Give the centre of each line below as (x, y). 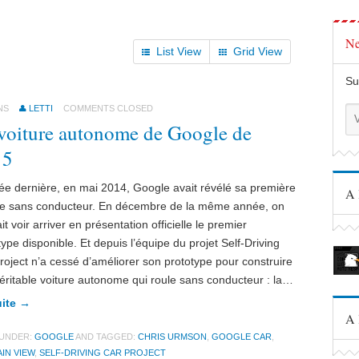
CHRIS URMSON (172, 336)
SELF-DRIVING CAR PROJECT (103, 352)
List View (179, 51)
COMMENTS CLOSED (108, 108)
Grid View (258, 51)
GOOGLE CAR (242, 336)
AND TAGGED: (107, 336)
